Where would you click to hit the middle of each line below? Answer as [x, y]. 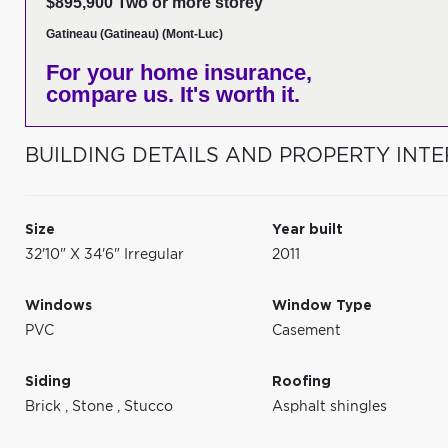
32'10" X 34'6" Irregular [104, 255]
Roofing [302, 382]
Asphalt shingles [330, 407]
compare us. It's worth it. [173, 94]
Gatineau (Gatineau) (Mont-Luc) [134, 34]
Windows [58, 306]
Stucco [148, 407]
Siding [48, 382]
